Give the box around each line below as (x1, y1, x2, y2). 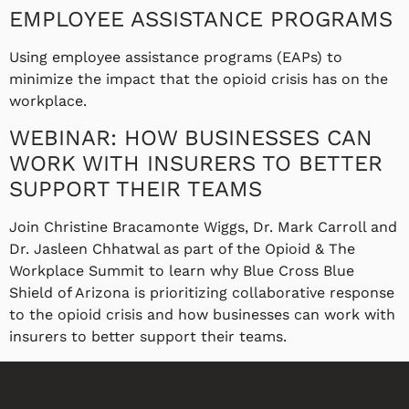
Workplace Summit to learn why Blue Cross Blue (9, 262, 354, 280)
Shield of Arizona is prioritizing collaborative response (9, 284, 394, 302)
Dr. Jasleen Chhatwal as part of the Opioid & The (9, 240, 355, 258)
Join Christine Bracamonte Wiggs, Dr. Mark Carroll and (9, 218, 397, 236)
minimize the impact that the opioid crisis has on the (9, 69, 388, 88)
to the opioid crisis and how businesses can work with (9, 306, 395, 324)
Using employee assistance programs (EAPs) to (9, 47, 342, 66)
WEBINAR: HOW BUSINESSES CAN (9, 125, 372, 152)
